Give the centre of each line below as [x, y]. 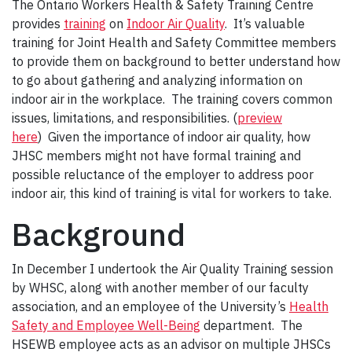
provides [38, 24]
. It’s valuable [265, 24]
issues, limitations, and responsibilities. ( [125, 118]
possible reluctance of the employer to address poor [163, 175]
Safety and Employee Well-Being [106, 326]
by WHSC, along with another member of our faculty [160, 288]
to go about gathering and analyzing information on [157, 81]
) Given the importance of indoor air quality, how [174, 137]
